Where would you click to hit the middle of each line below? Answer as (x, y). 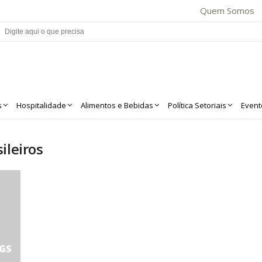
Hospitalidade (41, 105)
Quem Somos (227, 11)
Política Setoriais (197, 105)
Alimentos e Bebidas (117, 105)
